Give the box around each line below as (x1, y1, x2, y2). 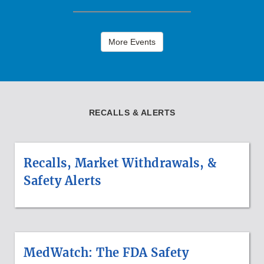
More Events (108, 37, 156, 47)
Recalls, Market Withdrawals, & (24, 156, 216, 171)
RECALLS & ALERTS (88, 108, 176, 118)
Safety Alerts (24, 173, 101, 189)
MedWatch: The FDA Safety (24, 245, 189, 260)
